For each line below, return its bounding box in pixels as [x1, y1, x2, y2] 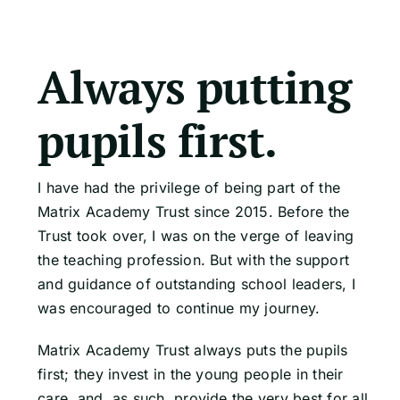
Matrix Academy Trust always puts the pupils [37, 341, 348, 360]
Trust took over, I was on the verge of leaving [37, 227, 354, 246]
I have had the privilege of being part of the [37, 179, 341, 197]
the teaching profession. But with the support [37, 251, 350, 270]
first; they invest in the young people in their [37, 365, 344, 384]
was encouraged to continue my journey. [37, 299, 321, 318]
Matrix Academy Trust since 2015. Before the [37, 203, 350, 221]
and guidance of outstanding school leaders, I [37, 275, 356, 294]
